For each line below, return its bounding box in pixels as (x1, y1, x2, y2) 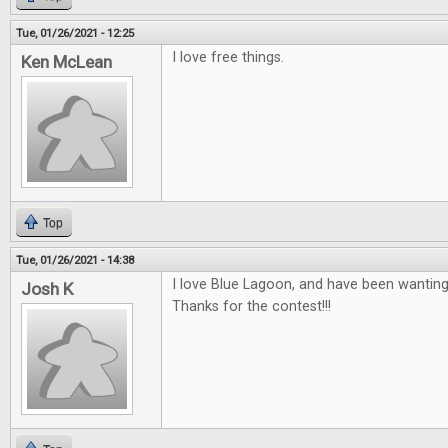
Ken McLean (21, 52, 112, 73)
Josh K (21, 279, 73, 300)
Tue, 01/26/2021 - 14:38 (16, 253, 134, 268)
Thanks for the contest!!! (172, 298, 331, 316)
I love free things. (172, 49, 284, 67)
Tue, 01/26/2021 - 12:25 (16, 26, 134, 41)
